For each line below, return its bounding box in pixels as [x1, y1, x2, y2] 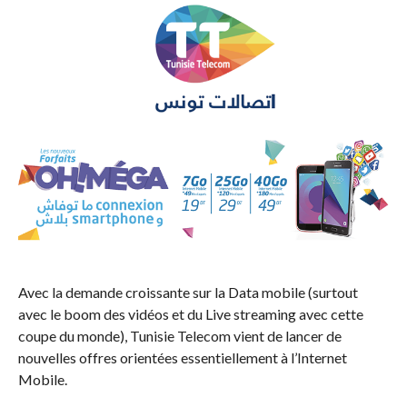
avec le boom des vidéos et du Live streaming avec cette [17, 305, 363, 323]
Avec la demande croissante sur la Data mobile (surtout [17, 283, 358, 302]
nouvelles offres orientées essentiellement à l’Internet [17, 349, 347, 367]
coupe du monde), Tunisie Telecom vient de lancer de [17, 327, 342, 345]
